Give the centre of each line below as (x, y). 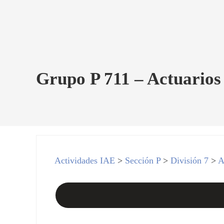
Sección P (143, 160)
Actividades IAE (85, 160)
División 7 (190, 160)
